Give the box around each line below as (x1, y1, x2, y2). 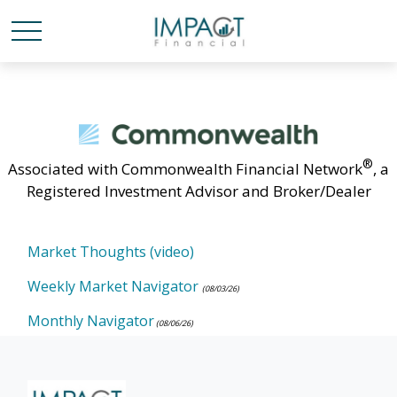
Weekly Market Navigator (27, 276, 199, 296)
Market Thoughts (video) (27, 241, 195, 261)
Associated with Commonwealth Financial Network (8, 158, 362, 179)
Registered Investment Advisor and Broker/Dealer (26, 180, 371, 201)
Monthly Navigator (27, 310, 155, 331)
